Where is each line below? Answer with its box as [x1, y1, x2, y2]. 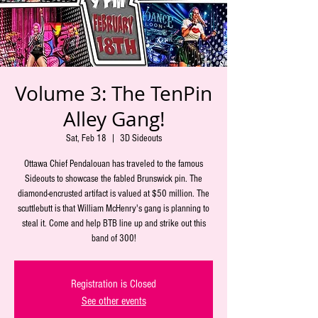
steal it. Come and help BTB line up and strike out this [21, 218, 206, 229]
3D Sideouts [119, 133, 162, 144]
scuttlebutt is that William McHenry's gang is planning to [18, 203, 209, 214]
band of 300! [91, 233, 136, 244]
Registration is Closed [71, 278, 156, 290]
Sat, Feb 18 [65, 133, 106, 144]
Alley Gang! [62, 106, 165, 132]
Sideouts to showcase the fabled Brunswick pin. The [25, 173, 202, 185]
